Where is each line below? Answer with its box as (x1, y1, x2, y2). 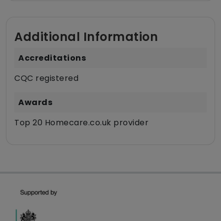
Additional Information (14, 29, 158, 45)
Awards (18, 97, 52, 109)
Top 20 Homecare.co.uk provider (14, 117, 148, 129)
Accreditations (18, 52, 86, 64)
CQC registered (14, 73, 78, 84)
